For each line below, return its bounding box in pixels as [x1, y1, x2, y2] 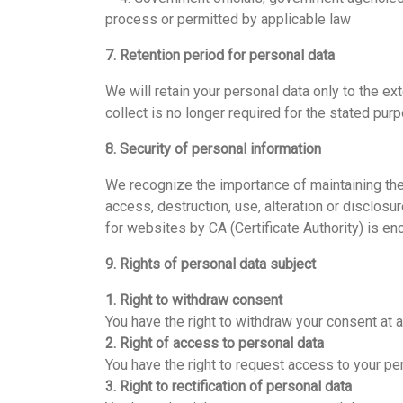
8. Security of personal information [105, 140, 321, 157]
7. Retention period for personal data [105, 47, 335, 64]
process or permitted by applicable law [105, 11, 351, 28]
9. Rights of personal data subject [105, 255, 316, 273]
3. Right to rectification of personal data [105, 378, 352, 395]
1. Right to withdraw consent [105, 291, 282, 309]
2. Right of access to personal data [105, 335, 324, 352]
